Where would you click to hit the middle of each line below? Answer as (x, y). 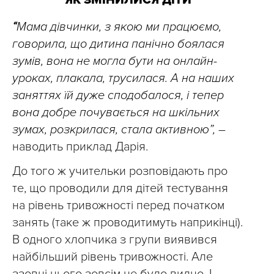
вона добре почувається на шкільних (116, 113)
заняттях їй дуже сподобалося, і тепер (118, 95)
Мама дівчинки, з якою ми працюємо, (119, 27)
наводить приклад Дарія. (80, 147)
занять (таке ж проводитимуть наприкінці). (128, 223)
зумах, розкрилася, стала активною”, (115, 130)
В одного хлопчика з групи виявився (115, 240)
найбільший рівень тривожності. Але (113, 257)
